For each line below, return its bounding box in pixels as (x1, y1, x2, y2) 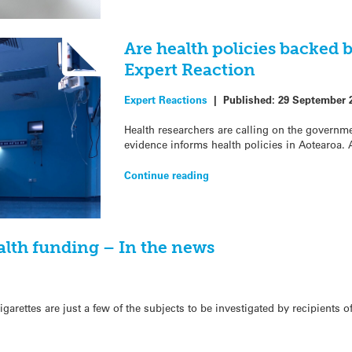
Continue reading (123, 167, 209, 181)
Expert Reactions (123, 93, 207, 107)
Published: (222, 93, 278, 107)
